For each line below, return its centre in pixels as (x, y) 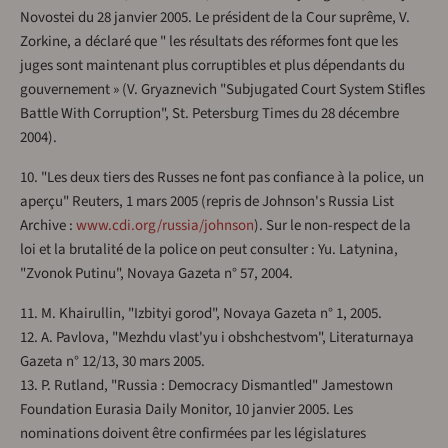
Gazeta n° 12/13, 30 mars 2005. (112, 362)
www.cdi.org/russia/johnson (165, 226)
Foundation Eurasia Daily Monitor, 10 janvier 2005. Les (186, 410)
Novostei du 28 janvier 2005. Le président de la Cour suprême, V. (215, 18)
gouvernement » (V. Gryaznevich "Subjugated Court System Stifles (222, 90)
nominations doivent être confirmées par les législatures (193, 434)
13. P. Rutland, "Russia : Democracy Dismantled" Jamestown (206, 386)
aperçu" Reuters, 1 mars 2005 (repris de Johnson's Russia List (207, 202)
